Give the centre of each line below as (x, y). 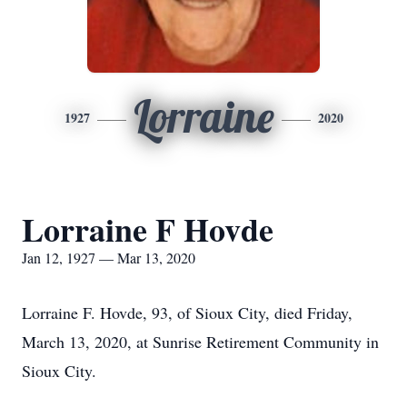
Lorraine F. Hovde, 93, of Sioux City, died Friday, (187, 313)
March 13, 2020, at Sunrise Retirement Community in (200, 342)
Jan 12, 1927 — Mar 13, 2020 (109, 258)
